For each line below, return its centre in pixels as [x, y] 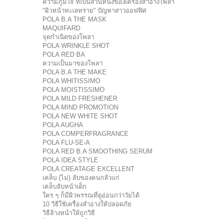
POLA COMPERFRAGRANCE [86, 134]
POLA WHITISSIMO [71, 81]
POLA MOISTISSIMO [74, 90]
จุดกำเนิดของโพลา [68, 37]
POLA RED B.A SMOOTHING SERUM [98, 151]
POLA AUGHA [63, 125]
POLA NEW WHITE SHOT [80, 116]
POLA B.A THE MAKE [75, 72]
